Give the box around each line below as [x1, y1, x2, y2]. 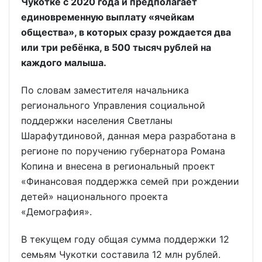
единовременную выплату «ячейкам [21, 11, 194, 23]
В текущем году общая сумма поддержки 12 [21, 233, 229, 245]
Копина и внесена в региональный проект [21, 160, 215, 172]
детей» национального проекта [21, 190, 168, 202]
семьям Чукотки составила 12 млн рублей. [21, 248, 220, 260]
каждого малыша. [21, 56, 106, 68]
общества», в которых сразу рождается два [21, 26, 231, 38]
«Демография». [21, 205, 92, 218]
